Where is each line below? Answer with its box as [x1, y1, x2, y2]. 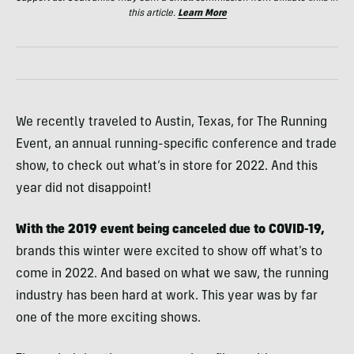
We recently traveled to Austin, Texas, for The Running [16, 115, 327, 129]
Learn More [177, 8, 227, 18]
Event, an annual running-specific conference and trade [16, 137, 337, 151]
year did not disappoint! [16, 182, 152, 195]
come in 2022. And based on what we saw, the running [16, 267, 329, 281]
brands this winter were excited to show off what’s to [16, 245, 322, 258]
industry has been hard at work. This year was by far [16, 289, 318, 303]
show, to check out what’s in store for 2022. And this [16, 160, 318, 173]
